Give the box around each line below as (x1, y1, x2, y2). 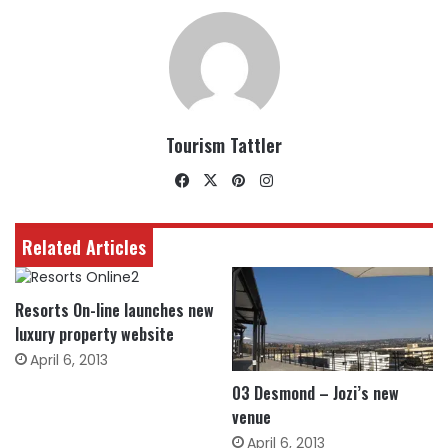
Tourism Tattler (166, 132, 282, 158)
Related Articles (22, 234, 146, 260)
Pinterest (249, 169, 317, 190)
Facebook (193, 169, 266, 190)
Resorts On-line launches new (15, 298, 214, 322)
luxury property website (15, 322, 174, 346)
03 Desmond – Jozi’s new (232, 380, 399, 405)
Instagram (277, 169, 354, 190)
